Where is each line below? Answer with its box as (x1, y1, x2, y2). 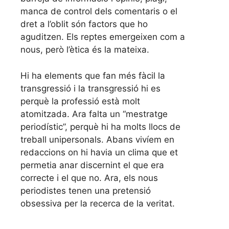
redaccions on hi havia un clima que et (20, 147, 178, 157)
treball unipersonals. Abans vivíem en (20, 134, 174, 145)
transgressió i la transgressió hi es (20, 83, 161, 94)
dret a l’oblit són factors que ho (20, 19, 148, 30)
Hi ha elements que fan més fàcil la (20, 70, 165, 81)
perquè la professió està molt (20, 96, 140, 106)
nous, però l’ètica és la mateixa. (20, 44, 149, 55)
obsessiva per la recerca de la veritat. (20, 198, 175, 209)
